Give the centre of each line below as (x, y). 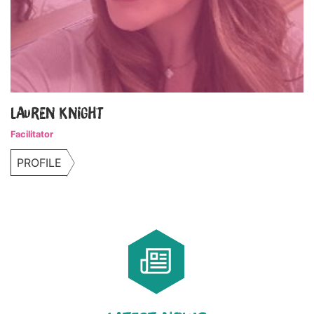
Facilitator (32, 135)
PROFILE (39, 163)
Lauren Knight (57, 113)
